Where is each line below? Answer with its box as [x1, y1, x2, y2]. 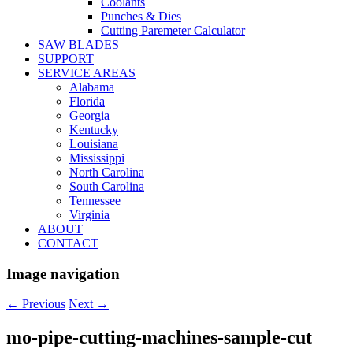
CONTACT [38, 236, 98, 250]
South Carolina [69, 180, 144, 193]
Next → [69, 297, 109, 311]
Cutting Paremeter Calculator [101, 24, 245, 37]
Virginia [69, 208, 110, 221]
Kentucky [69, 123, 118, 136]
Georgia [69, 109, 110, 122]
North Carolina [69, 165, 144, 179]
